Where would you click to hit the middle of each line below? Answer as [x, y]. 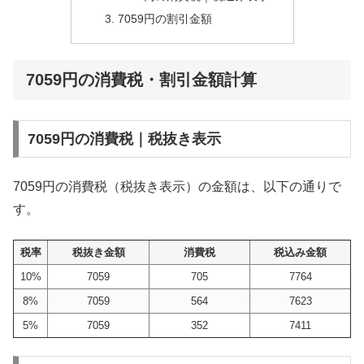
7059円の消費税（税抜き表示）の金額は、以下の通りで [177, 187]
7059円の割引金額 [165, 18]
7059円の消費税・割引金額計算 [141, 79]
